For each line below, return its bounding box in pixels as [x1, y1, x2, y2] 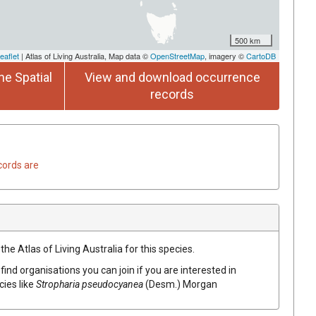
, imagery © [205, 49, 246, 61]
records [150, 86, 194, 102]
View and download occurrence [84, 69, 260, 85]
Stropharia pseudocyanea [36, 278, 143, 290]
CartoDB [246, 49, 276, 61]
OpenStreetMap [150, 49, 205, 61]
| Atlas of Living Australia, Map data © [19, 49, 150, 61]
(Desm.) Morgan [145, 278, 217, 290]
